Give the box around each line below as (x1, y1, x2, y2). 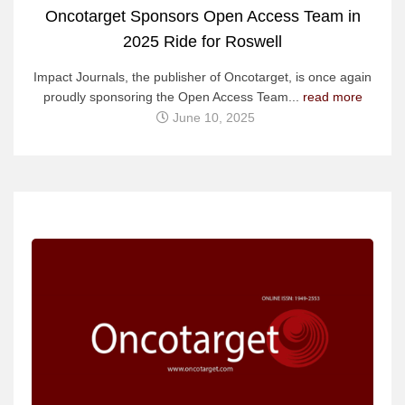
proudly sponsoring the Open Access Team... (42, 89, 303, 104)
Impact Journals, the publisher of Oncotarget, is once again (33, 69, 372, 84)
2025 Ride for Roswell (123, 32, 282, 51)
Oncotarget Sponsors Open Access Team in (44, 6, 361, 25)
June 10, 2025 (172, 109, 255, 125)
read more (302, 89, 363, 104)
